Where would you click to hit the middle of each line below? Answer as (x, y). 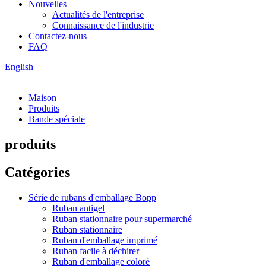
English (19, 67)
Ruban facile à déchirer (96, 251)
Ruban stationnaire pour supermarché (122, 218)
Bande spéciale (57, 119)
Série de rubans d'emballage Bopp (92, 197)
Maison (42, 98)
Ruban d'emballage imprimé (105, 240)
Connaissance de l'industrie (103, 25)
